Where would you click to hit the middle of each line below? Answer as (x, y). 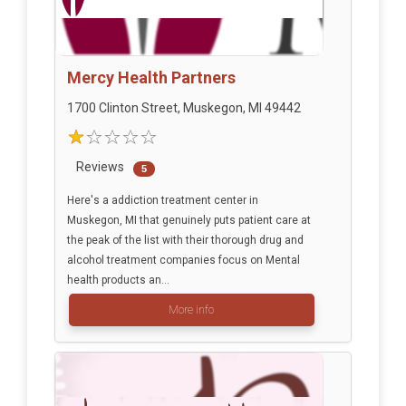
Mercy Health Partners (151, 78)
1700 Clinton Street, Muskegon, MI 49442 (184, 108)
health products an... (118, 280)
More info (191, 310)
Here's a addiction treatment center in (162, 201)
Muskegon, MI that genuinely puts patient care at (188, 221)
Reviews (100, 167)
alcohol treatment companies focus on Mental (183, 261)
